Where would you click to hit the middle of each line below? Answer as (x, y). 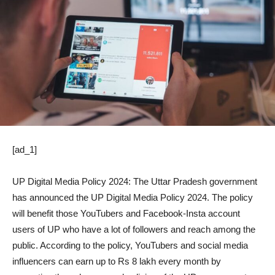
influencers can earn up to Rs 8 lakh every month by (117, 261)
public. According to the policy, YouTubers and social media (130, 246)
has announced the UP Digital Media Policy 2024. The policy (133, 198)
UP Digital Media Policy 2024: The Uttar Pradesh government (135, 182)
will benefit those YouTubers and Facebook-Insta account (126, 214)
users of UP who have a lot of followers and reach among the (134, 230)
